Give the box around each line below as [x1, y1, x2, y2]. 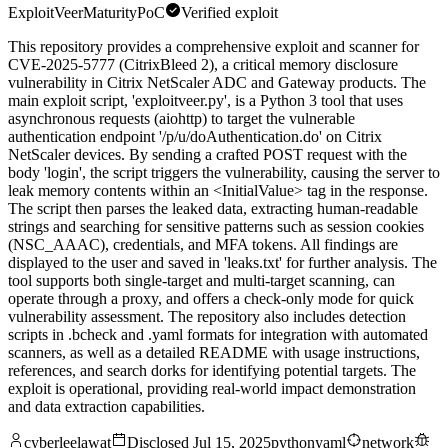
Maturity [83, 4, 137, 22]
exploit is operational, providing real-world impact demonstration [8, 380, 416, 398]
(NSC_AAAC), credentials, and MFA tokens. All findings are [8, 236, 398, 254]
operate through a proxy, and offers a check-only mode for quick [8, 290, 414, 308]
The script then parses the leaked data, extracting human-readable [8, 200, 418, 218]
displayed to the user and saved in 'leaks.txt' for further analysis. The [8, 254, 437, 272]
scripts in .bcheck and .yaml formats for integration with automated [8, 326, 428, 344]
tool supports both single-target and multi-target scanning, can [8, 272, 395, 290]
